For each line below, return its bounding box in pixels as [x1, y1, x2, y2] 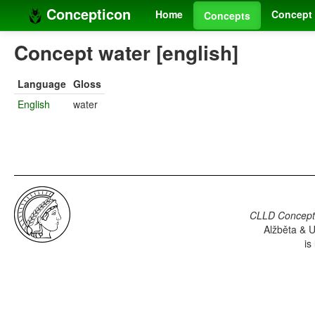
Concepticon [42, 4, 131, 24]
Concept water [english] [14, 38, 238, 67]
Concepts [204, 8, 250, 22]
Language [18, 77, 66, 91]
